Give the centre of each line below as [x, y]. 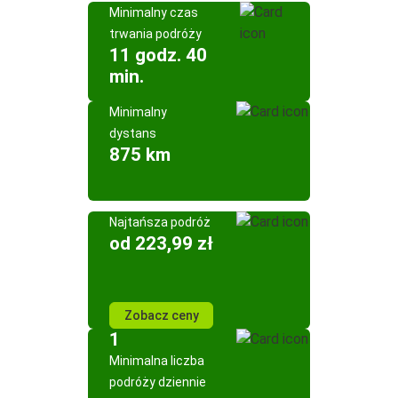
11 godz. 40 [158, 55]
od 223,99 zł [161, 243]
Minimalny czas [154, 12]
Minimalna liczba [157, 361]
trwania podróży [155, 34]
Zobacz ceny [161, 315]
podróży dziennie [158, 382]
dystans [133, 133]
